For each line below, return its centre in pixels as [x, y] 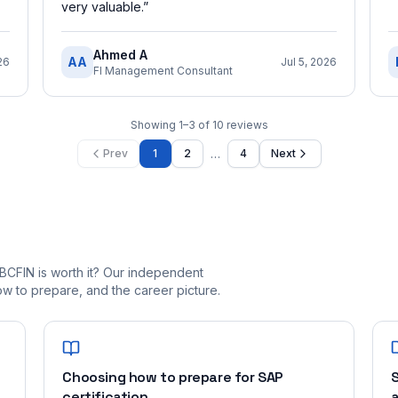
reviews [247, 125]
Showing [154, 125]
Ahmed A [120, 55]
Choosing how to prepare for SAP [173, 377]
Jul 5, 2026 [309, 62]
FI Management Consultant [163, 71]
